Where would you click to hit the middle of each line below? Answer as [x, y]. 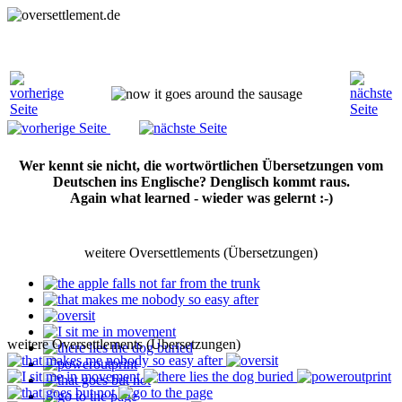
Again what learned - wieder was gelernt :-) [201, 198]
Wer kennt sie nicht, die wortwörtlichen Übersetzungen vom [201, 166]
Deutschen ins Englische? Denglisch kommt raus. [201, 182]
